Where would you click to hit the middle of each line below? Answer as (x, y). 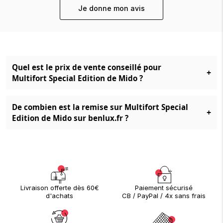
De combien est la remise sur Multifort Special (100, 107)
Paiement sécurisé (164, 187)
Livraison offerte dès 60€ (59, 188)
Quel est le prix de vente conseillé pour (87, 67)
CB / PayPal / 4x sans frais (164, 195)
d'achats (59, 196)
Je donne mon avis (111, 8)
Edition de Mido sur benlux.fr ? (70, 118)
